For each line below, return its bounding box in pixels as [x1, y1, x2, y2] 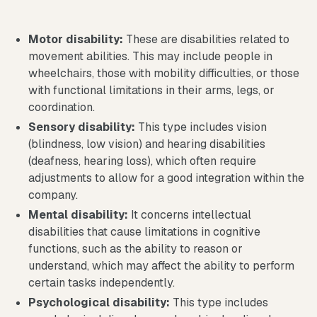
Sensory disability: [28, 119, 135, 134]
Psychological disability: [28, 294, 173, 310]
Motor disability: [28, 31, 123, 47]
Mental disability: [28, 207, 128, 222]
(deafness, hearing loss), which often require [28, 153, 256, 168]
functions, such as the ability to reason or [28, 241, 243, 256]
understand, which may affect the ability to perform [28, 258, 294, 273]
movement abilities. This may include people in [28, 48, 272, 64]
